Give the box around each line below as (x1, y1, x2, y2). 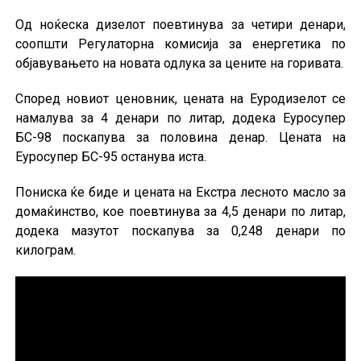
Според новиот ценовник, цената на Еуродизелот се (15, 91, 346, 107)
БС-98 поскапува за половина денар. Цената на (15, 130, 346, 146)
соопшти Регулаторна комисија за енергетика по (15, 36, 346, 52)
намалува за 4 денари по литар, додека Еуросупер (15, 110, 346, 127)
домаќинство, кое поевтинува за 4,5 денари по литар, (15, 204, 346, 220)
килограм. (15, 243, 76, 259)
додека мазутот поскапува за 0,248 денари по (15, 223, 346, 239)
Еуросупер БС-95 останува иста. (15, 149, 206, 165)
